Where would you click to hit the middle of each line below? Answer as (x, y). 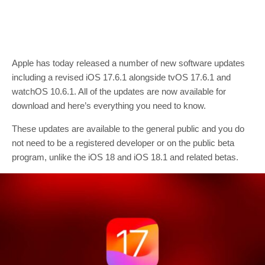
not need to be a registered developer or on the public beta (123, 143)
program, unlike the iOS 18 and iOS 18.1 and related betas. (125, 157)
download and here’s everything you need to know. (109, 106)
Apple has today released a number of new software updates (128, 63)
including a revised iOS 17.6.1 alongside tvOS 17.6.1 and (121, 77)
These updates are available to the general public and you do (128, 129)
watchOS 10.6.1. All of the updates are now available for (119, 91)
